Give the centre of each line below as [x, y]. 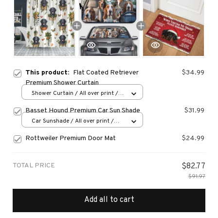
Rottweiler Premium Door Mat [71, 138]
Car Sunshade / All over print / [73, 121]
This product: [49, 73]
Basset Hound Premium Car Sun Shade [83, 110]
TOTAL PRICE [34, 165]
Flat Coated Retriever [106, 73]
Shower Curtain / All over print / [75, 94]
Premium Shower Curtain [62, 83]
